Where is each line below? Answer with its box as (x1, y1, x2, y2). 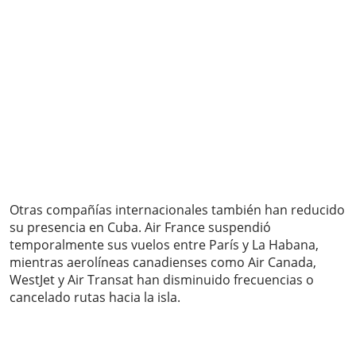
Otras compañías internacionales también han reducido (10, 201, 345, 219)
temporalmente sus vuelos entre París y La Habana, (10, 236, 319, 254)
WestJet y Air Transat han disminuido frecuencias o (10, 271, 314, 289)
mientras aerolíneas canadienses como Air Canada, (10, 253, 316, 272)
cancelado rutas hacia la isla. (10, 288, 180, 307)
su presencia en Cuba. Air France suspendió (10, 219, 271, 237)
